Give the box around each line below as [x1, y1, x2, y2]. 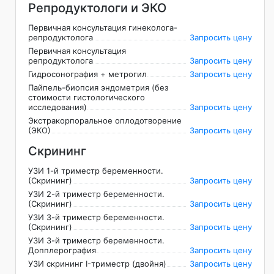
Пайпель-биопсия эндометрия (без [28, 83, 168, 93]
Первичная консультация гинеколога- [28, 23, 177, 33]
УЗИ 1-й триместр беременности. [28, 166, 163, 176]
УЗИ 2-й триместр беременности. [28, 189, 165, 199]
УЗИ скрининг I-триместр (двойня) [28, 259, 166, 269]
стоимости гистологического [28, 92, 145, 103]
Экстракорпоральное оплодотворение [28, 116, 182, 126]
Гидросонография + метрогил [28, 69, 147, 80]
